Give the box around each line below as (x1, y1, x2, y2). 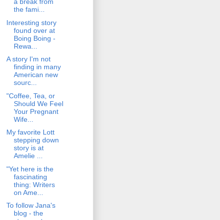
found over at (13, 26, 55, 34)
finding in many (13, 63, 61, 71)
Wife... (13, 115, 33, 123)
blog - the (13, 209, 43, 218)
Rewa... (13, 42, 37, 50)
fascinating (13, 172, 47, 181)
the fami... (13, 5, 45, 14)
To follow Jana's (6, 201, 55, 210)
